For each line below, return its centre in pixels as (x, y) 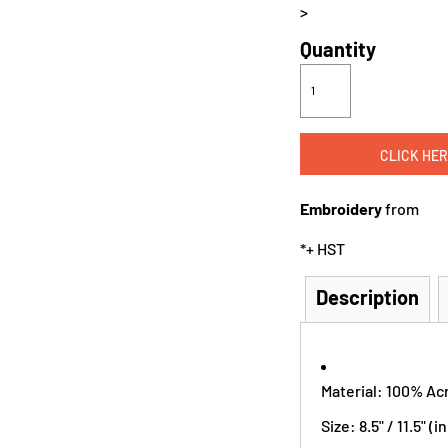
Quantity (338, 49)
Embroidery (341, 208)
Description (367, 297)
